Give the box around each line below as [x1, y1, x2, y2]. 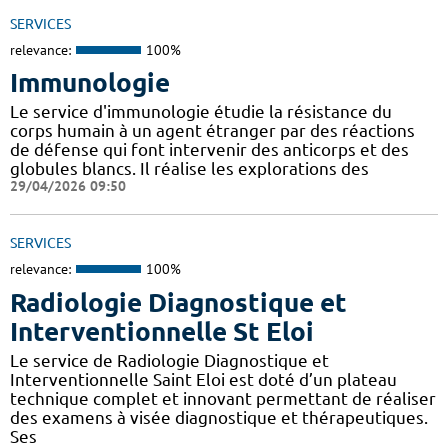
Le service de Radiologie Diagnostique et [10, 350, 329, 370]
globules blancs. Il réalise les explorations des [10, 159, 369, 179]
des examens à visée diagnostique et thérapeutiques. [10, 407, 428, 427]
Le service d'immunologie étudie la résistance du [10, 102, 392, 122]
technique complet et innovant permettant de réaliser [10, 388, 436, 408]
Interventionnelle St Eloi [10, 316, 314, 346]
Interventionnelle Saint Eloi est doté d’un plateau [10, 369, 397, 389]
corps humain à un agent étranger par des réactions [10, 121, 415, 141]
